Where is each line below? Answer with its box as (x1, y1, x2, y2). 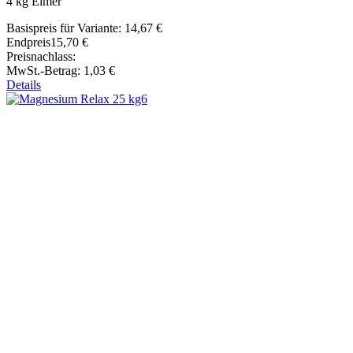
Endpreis (6, 35, 50, 49)
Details (6, 77, 41, 91)
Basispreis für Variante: (6, 20, 124, 35)
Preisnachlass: (6, 49, 76, 63)
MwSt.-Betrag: (6, 63, 84, 77)
